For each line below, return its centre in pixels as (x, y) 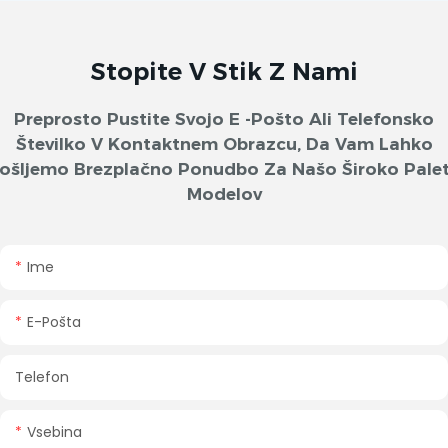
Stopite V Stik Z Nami (224, 72)
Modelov (224, 194)
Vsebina (54, 431)
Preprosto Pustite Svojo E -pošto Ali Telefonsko (224, 119)
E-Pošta (54, 321)
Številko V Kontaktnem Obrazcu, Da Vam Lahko (224, 144)
